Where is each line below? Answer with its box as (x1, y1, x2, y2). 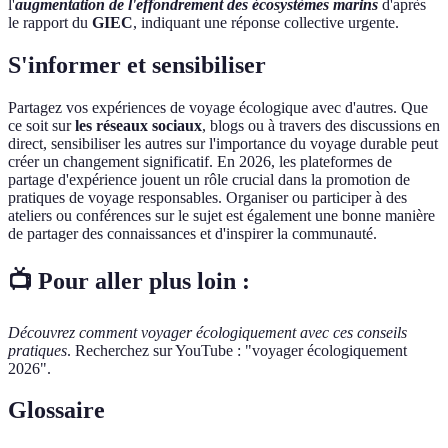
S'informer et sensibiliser (8, 51, 266, 78)
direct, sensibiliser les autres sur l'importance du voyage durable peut (8, 134, 438, 152)
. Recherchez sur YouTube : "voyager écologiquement (67, 341, 407, 359)
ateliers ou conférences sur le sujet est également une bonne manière (8, 206, 435, 224)
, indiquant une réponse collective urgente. (133, 13, 399, 31)
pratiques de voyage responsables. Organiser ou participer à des (8, 188, 407, 206)
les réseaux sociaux (75, 116, 202, 134)
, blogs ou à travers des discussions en (202, 116, 440, 134)
